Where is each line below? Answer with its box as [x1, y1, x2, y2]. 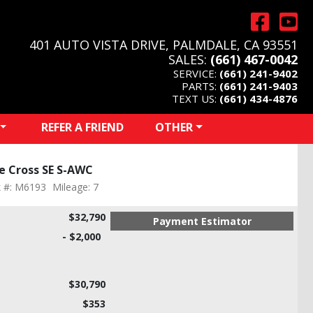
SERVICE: [173, 66, 219, 80]
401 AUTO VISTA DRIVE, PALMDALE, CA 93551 [29, 36, 298, 53]
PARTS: [182, 78, 219, 93]
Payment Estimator [152, 214, 252, 228]
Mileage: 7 [52, 180, 99, 194]
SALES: [168, 50, 210, 68]
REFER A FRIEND [41, 119, 124, 135]
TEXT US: [172, 91, 219, 105]
